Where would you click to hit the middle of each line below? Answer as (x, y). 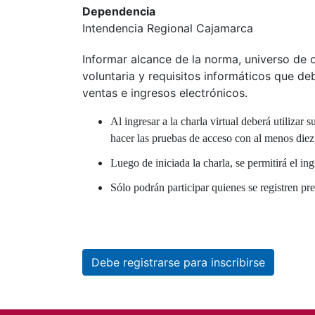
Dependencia (119, 12)
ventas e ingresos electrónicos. (165, 92)
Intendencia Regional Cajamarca (168, 28)
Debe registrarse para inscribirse (178, 262)
